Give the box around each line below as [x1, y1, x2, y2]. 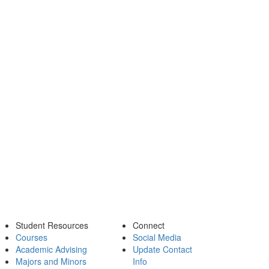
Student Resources [16, 219, 88, 231]
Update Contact [133, 243, 192, 255]
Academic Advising [16, 243, 87, 255]
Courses [16, 231, 47, 243]
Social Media [133, 231, 181, 243]
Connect [133, 219, 165, 231]
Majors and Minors [16, 255, 86, 267]
